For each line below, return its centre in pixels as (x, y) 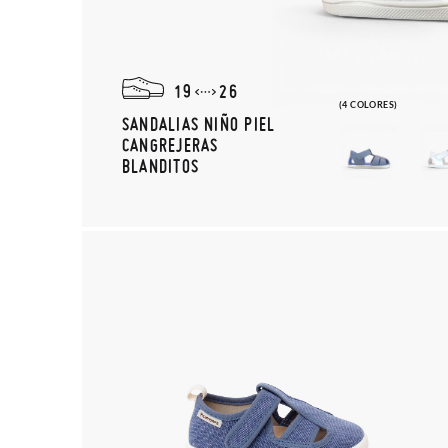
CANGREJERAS (170, 144)
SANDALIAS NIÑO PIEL (199, 123)
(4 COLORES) (368, 104)
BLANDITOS (160, 165)
